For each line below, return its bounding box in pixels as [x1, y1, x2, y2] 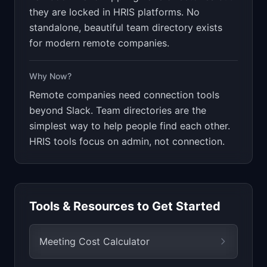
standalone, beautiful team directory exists [29, 21, 222, 33]
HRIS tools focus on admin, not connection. [29, 135, 225, 147]
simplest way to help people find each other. [29, 120, 230, 132]
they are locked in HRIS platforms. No [29, 6, 200, 18]
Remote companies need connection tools [29, 89, 219, 101]
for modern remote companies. [29, 37, 169, 49]
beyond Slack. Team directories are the [29, 104, 206, 116]
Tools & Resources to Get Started [29, 199, 221, 213]
